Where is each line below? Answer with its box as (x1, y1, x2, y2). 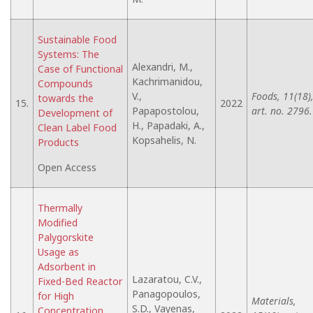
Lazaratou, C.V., (132, 272, 202, 286)
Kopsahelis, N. (132, 133, 196, 147)
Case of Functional (38, 62, 123, 75)
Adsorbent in (38, 260, 96, 273)
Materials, (252, 294, 296, 307)
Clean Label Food (38, 121, 117, 134)
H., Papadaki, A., (132, 119, 205, 132)
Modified (38, 216, 78, 229)
